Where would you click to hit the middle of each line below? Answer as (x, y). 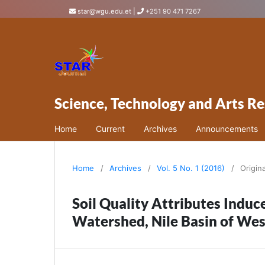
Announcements (227, 128)
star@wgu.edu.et (105, 11)
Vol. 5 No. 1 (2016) (191, 168)
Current (110, 128)
